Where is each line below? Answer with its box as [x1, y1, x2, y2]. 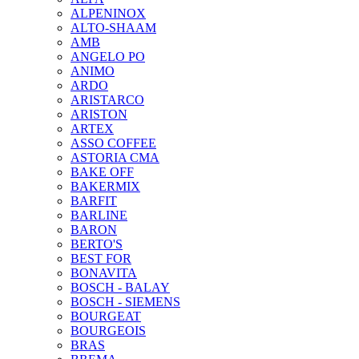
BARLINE [71, 208, 127, 223]
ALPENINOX [71, 6, 146, 21]
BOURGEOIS [71, 324, 146, 338]
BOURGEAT [71, 309, 141, 324]
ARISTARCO [71, 93, 144, 107]
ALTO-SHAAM [71, 21, 156, 35]
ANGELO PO [71, 50, 145, 64]
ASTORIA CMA [71, 151, 159, 165]
